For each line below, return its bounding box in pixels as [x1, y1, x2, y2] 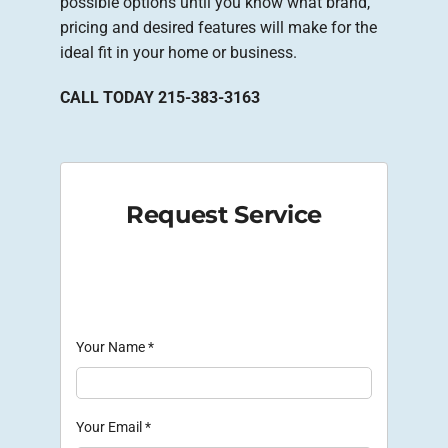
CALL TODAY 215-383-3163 [60, 88, 260, 108]
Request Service [126, 199, 322, 229]
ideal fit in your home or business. [60, 43, 297, 63]
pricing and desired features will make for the [60, 18, 377, 38]
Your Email [76, 418, 145, 435]
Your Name [76, 338, 148, 355]
